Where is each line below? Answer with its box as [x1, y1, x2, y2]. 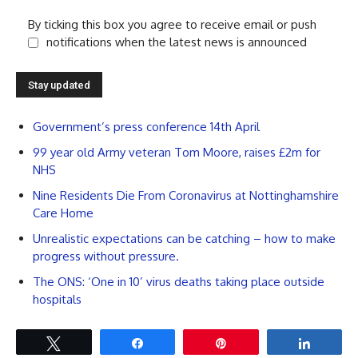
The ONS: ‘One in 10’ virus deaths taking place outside [33, 273, 324, 289]
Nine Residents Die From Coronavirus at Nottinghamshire [33, 187, 339, 203]
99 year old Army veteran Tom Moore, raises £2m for [33, 144, 320, 160]
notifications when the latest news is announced [46, 34, 307, 50]
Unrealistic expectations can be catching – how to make [33, 230, 336, 246]
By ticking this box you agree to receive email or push [28, 16, 316, 32]
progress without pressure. [33, 248, 179, 264]
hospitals [33, 291, 82, 307]
